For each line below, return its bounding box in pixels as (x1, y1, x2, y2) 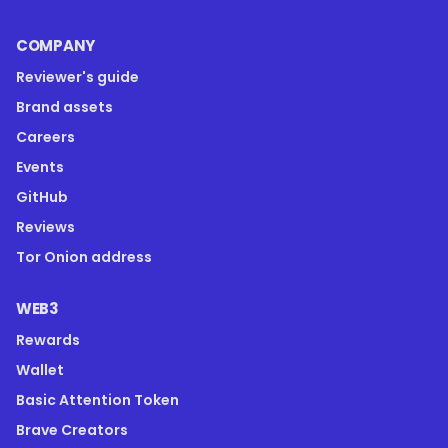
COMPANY (16, 34, 95, 56)
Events (16, 156, 64, 177)
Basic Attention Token (16, 389, 179, 410)
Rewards (16, 329, 80, 350)
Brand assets (16, 96, 113, 117)
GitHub (16, 186, 68, 207)
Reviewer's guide (16, 66, 139, 87)
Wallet (16, 359, 64, 380)
